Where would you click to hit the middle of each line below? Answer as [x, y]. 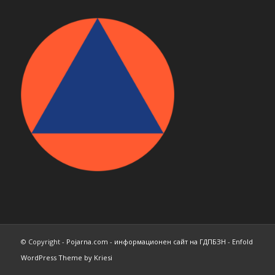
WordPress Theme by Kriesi [66, 257]
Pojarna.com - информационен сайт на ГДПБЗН [146, 241]
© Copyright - [43, 241]
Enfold [242, 241]
